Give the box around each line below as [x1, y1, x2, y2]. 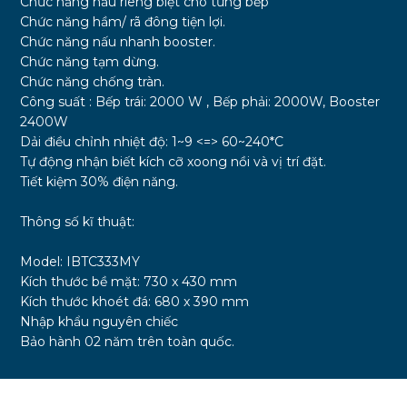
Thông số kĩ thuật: [20, 213, 135, 230]
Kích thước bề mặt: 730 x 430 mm [20, 273, 238, 290]
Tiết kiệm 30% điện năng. [20, 173, 179, 190]
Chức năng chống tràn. [20, 73, 165, 90]
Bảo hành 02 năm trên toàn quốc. [20, 333, 235, 350]
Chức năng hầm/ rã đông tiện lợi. [20, 13, 226, 30]
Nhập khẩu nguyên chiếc [20, 313, 179, 330]
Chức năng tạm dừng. [20, 53, 160, 70]
